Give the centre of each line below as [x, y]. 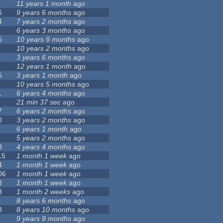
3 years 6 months [44, 57]
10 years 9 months [46, 40]
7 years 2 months [44, 22]
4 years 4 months [44, 147]
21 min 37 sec [39, 102]
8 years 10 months [46, 210]
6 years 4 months [44, 93]
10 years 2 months [46, 49]
